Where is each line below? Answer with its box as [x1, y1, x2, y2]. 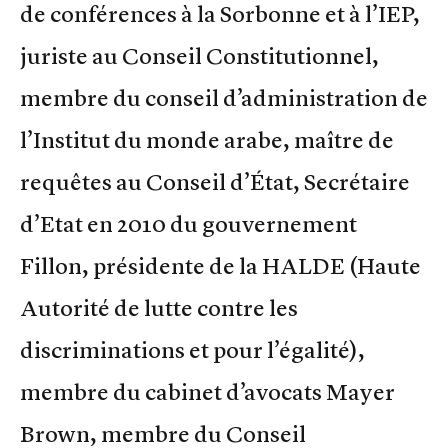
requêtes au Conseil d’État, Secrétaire [20, 167, 410, 196]
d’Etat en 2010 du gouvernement [20, 209, 357, 238]
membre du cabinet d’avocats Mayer [20, 377, 395, 406]
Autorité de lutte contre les [20, 293, 298, 322]
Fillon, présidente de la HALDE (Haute [20, 251, 421, 280]
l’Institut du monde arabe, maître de [20, 125, 394, 154]
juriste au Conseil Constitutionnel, [20, 41, 379, 70]
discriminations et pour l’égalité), [20, 335, 365, 364]
